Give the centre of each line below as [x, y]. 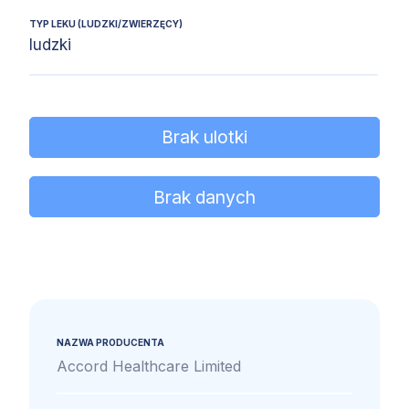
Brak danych [204, 197]
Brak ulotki [204, 137]
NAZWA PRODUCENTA [110, 343]
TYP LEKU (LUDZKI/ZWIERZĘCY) [106, 23]
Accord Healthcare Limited [149, 367]
